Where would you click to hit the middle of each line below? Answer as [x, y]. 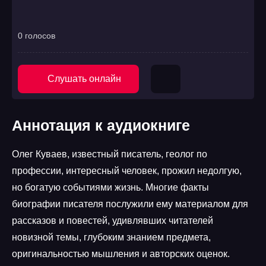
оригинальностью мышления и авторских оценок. [121, 254]
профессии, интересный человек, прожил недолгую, [127, 171]
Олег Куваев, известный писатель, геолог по [110, 154]
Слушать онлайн [84, 79]
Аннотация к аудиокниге [101, 125]
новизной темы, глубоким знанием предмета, [111, 237]
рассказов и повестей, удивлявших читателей [113, 221]
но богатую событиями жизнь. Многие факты [110, 187]
